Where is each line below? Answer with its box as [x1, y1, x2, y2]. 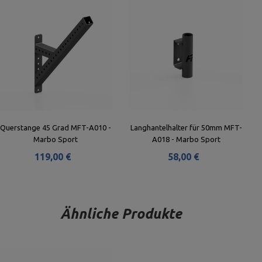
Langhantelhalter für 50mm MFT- [130, 123, 243, 132]
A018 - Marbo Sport [152, 135, 221, 143]
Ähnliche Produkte [60, 206, 182, 222]
